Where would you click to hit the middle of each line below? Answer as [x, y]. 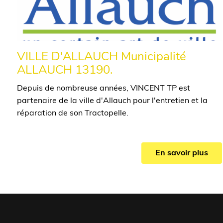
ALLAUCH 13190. [65, 70]
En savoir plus [181, 153]
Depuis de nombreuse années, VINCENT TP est [103, 88]
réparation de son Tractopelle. [72, 113]
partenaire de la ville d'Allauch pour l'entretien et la [112, 101]
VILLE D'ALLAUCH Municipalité [101, 57]
